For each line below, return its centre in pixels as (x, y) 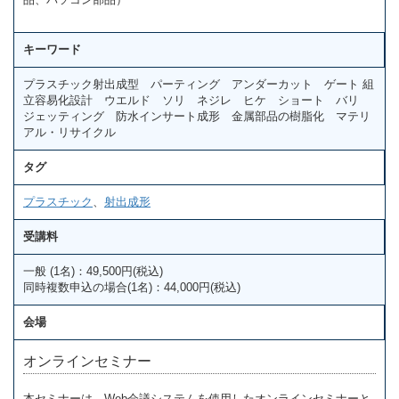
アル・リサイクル (69, 133)
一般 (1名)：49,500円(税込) (93, 272)
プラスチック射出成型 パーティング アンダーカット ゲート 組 (199, 85)
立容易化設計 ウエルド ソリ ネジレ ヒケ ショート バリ (197, 101)
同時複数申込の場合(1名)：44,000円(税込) (132, 288)
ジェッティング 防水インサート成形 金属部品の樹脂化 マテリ (197, 117)
